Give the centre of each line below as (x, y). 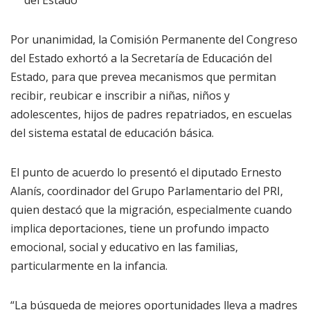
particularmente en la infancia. (89, 266)
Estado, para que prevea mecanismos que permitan (143, 77)
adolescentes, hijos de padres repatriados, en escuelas (151, 115)
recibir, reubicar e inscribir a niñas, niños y (120, 96)
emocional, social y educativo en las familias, (124, 247)
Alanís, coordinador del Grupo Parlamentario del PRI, (147, 191)
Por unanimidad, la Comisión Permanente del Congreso (154, 40)
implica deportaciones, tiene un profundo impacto (140, 229)
